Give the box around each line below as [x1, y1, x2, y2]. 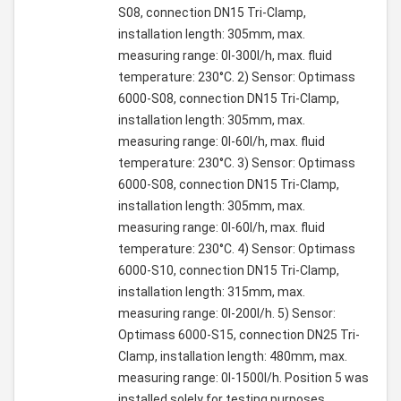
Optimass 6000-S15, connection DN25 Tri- [118, 328, 360, 343]
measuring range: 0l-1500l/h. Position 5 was [118, 371, 369, 386]
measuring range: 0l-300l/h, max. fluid [118, 48, 332, 64]
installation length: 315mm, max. [118, 285, 305, 300]
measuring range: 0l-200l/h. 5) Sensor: [118, 306, 336, 321]
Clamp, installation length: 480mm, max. [118, 349, 347, 364]
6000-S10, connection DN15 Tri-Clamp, [118, 263, 339, 278]
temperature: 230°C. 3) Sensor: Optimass [118, 156, 355, 171]
